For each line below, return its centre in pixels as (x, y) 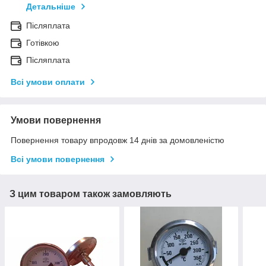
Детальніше (51, 7)
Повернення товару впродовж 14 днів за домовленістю (118, 140)
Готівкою (43, 43)
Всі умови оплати (48, 82)
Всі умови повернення (58, 159)
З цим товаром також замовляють (91, 194)
